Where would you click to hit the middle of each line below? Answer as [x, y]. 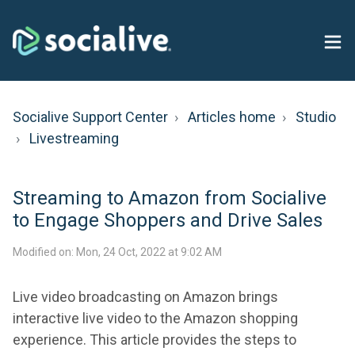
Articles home [232, 116]
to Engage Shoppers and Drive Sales [168, 220]
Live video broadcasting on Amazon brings [145, 296]
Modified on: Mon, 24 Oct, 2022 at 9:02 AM [117, 252]
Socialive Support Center [90, 116]
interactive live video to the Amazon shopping [155, 318]
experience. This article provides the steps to [155, 339]
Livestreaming [74, 138]
